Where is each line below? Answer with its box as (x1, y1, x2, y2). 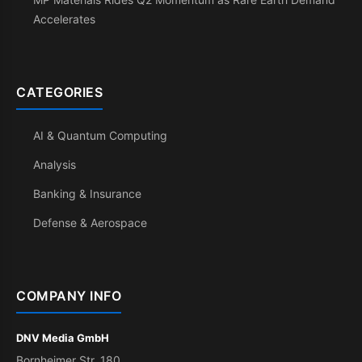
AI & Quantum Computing (33, 128, 167, 142)
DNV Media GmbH (16, 331, 109, 344)
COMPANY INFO (16, 288, 121, 304)
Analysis (33, 158, 76, 171)
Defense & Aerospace (33, 216, 147, 229)
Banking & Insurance (33, 187, 141, 200)
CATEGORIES (16, 84, 103, 100)
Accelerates (33, 12, 95, 26)
